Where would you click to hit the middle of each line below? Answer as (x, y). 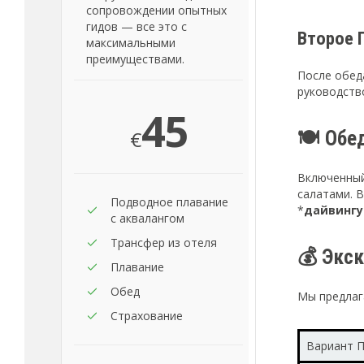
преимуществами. (135, 59)
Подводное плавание (169, 202)
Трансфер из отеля (164, 243)
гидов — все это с (136, 26)
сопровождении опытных (156, 10)
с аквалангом (147, 218)
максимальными (131, 43)
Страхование (147, 316)
